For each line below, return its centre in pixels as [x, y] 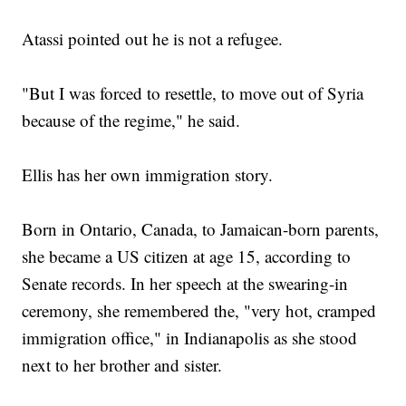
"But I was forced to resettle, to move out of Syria [193, 93]
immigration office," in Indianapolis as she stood [190, 338]
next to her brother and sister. [122, 365]
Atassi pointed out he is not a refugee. [153, 39]
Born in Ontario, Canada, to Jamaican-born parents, [201, 229]
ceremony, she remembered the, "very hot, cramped [199, 311]
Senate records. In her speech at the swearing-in [185, 284]
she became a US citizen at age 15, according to [187, 256]
